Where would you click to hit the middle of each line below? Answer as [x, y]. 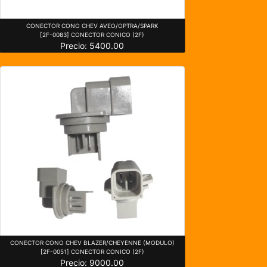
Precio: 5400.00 [92, 45]
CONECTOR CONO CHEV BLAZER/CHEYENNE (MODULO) [92, 242]
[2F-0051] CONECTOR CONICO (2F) [92, 251]
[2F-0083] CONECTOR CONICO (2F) [92, 34]
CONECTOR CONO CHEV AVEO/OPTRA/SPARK [92, 25]
